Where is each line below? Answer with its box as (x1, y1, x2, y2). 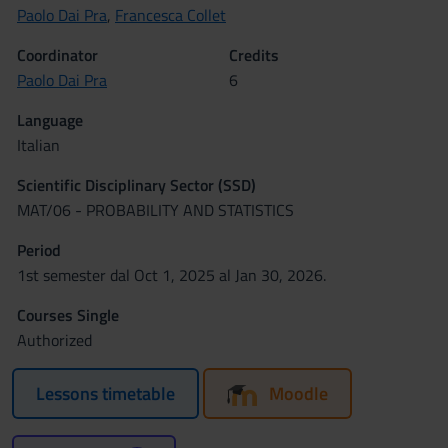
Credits (229, 43, 279, 67)
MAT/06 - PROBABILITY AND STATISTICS (17, 198, 294, 222)
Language (17, 108, 83, 132)
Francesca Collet (115, 3, 226, 27)
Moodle (269, 380, 328, 407)
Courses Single (17, 303, 119, 327)
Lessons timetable (36, 380, 175, 407)
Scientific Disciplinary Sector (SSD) (17, 173, 256, 197)
